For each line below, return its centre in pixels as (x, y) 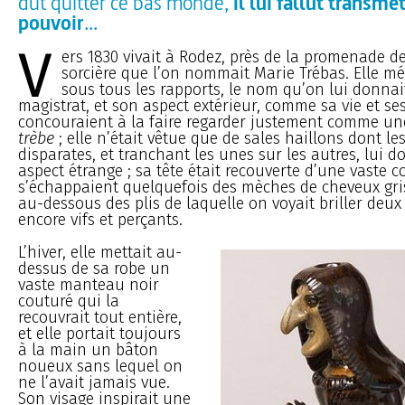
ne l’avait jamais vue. (94, 382)
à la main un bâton (88, 349)
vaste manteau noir (89, 284)
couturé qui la (69, 301)
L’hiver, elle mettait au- (100, 252)
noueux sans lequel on (100, 366)
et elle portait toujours (99, 333)
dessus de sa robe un (94, 268)
